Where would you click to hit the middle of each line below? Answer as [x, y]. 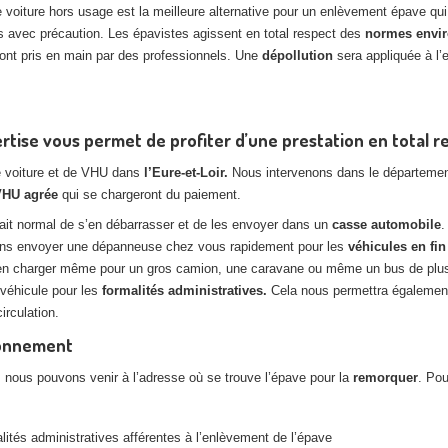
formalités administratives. [186, 290]
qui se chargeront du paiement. [149, 194]
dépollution [297, 55]
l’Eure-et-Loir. [186, 172]
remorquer [385, 377]
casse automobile [386, 224]
